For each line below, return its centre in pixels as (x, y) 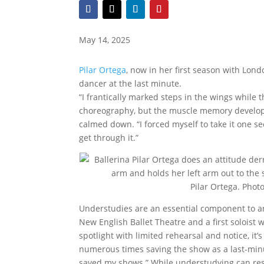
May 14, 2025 (105, 39)
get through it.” (109, 138)
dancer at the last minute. (131, 84)
